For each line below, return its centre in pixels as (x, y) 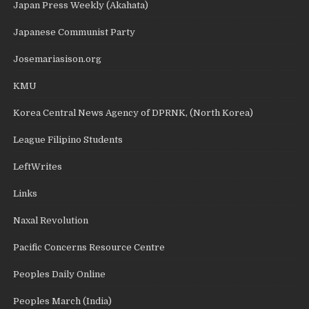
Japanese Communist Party (74, 32)
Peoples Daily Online (60, 274)
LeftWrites (38, 166)
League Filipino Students (68, 139)
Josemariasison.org (58, 59)
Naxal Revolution (51, 220)
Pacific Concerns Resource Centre (89, 247)
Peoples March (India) (63, 301)
